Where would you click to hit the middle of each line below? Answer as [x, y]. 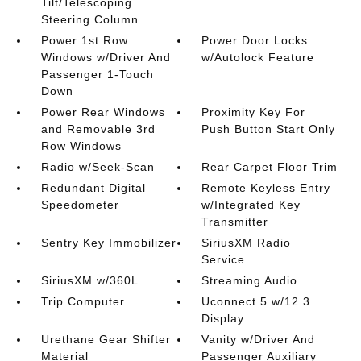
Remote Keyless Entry [266, 188]
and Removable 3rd [98, 129]
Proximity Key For [254, 112]
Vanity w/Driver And [259, 339]
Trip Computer [83, 301]
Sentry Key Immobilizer [108, 243]
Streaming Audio [250, 280]
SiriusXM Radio [247, 243]
